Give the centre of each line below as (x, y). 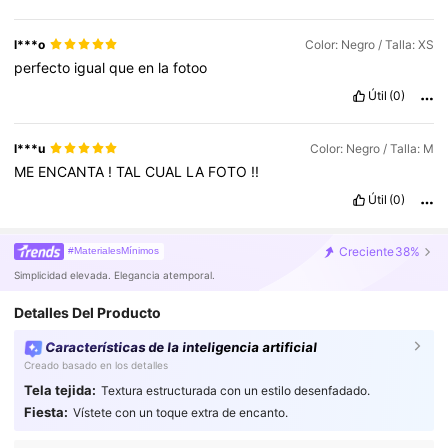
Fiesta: (45, 412)
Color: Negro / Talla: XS (369, 44)
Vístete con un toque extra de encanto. (180, 413)
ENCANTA (73, 171)
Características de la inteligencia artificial (181, 347)
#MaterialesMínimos (114, 251)
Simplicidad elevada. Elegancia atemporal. (115, 275)
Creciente (366, 251)
